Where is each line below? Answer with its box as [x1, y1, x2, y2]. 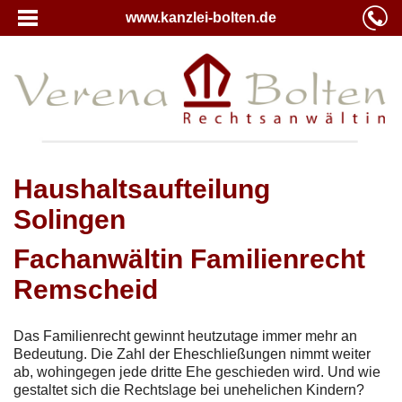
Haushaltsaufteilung [13, 173, 270, 204]
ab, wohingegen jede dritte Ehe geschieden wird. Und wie [13, 363, 380, 380]
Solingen [13, 204, 126, 234]
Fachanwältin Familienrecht [13, 243, 365, 274]
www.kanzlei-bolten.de [126, 10, 276, 25]
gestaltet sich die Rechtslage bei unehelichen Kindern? [13, 381, 364, 398]
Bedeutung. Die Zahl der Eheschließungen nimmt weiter [13, 345, 371, 362]
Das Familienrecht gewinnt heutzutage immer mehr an [13, 328, 357, 344]
